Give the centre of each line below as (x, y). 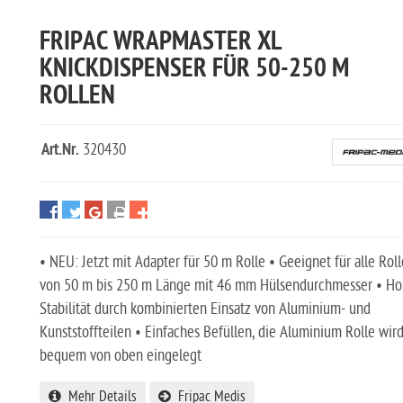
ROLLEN (77, 97)
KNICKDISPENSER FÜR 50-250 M (194, 70)
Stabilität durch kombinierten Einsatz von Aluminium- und (205, 309)
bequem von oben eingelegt (121, 355)
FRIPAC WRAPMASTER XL (161, 43)
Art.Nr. (60, 150)
